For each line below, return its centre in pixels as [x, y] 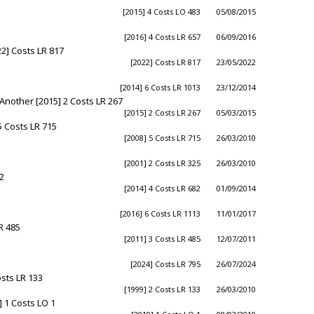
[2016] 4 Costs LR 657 [162, 37]
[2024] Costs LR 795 [165, 264]
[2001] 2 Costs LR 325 [162, 163]
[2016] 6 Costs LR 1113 [160, 213]
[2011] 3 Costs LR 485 [162, 239]
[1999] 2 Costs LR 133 [162, 289]
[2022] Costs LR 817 [165, 62]
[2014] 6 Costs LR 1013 [160, 87]
